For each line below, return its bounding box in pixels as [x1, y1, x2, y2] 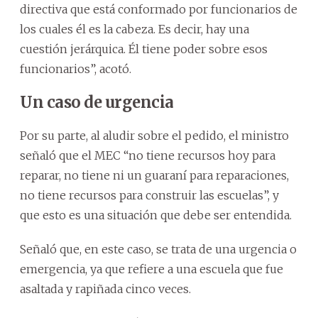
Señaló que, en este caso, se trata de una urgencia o [20, 241, 297, 256]
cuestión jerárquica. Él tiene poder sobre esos [20, 41, 268, 56]
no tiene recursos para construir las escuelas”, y [20, 187, 279, 202]
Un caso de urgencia [20, 92, 174, 112]
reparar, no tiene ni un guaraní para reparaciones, [20, 168, 289, 182]
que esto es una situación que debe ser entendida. [20, 207, 292, 222]
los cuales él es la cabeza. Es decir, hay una [20, 21, 249, 36]
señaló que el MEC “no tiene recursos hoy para [20, 148, 275, 163]
